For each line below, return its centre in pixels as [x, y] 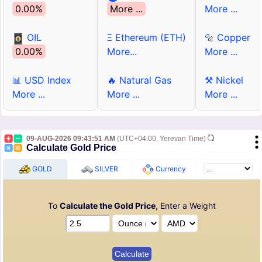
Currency [170, 169]
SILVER [105, 169]
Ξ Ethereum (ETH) [146, 37]
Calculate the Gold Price [107, 206]
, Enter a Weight [185, 206]
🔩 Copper [227, 37]
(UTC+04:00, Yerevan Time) [161, 139]
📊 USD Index [42, 80]
